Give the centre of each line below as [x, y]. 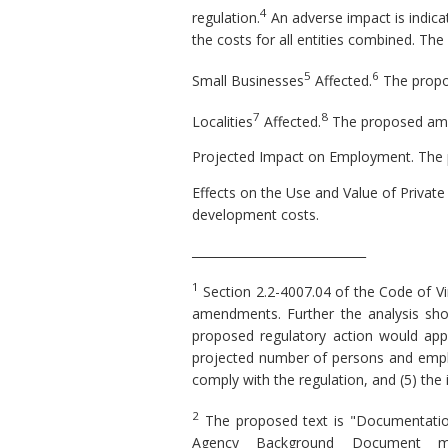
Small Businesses [248, 80]
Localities [222, 121]
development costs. [255, 215]
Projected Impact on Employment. [305, 157]
